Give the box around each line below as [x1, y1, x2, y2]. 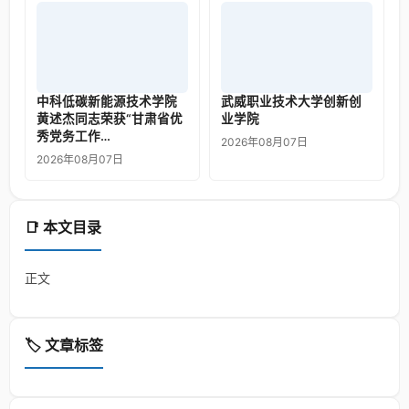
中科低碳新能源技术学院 [37, 94, 177, 109]
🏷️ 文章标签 [25, 336, 103, 354]
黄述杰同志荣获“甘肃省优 [37, 111, 183, 126]
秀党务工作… [37, 129, 110, 143]
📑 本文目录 [25, 218, 101, 236]
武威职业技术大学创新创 [221, 94, 362, 109]
